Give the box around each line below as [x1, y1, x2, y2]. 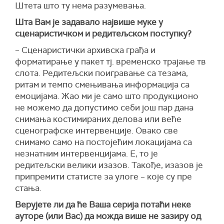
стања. [15, 182, 41, 194]
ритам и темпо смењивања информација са [15, 79, 189, 90]
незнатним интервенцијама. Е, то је [15, 148, 158, 159]
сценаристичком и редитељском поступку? [15, 28, 191, 39]
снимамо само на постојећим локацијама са [15, 136, 192, 148]
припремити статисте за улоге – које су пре [15, 171, 192, 182]
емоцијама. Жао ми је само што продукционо [15, 90, 198, 102]
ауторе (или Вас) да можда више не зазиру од [15, 210, 201, 222]
